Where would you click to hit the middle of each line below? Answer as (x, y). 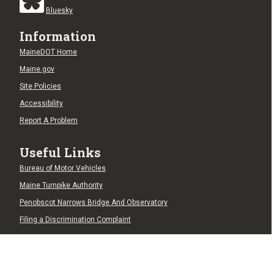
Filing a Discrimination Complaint (75, 220)
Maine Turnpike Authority (61, 186)
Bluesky (59, 11)
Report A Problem (49, 121)
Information (58, 36)
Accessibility (41, 104)
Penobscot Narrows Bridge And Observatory (94, 203)
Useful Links (60, 153)
